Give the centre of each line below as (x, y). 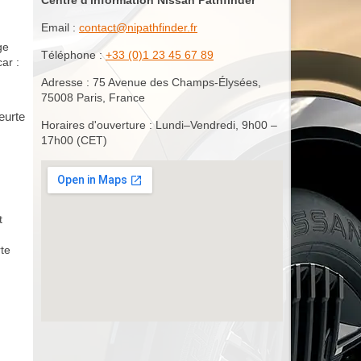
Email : (60, 27)
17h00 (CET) (74, 140)
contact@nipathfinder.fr (138, 27)
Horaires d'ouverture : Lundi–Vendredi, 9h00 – (159, 124)
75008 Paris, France (93, 97)
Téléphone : (73, 54)
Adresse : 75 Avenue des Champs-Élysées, (151, 82)
